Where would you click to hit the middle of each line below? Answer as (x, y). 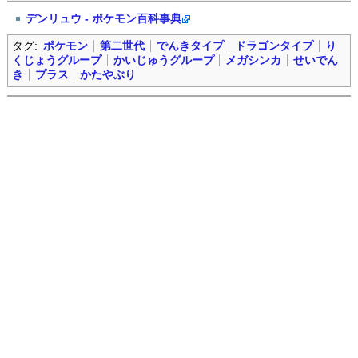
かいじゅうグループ (163, 61)
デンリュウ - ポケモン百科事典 (104, 18)
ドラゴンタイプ (274, 46)
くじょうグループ (56, 61)
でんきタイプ (190, 46)
